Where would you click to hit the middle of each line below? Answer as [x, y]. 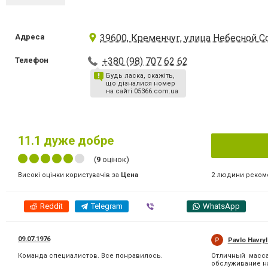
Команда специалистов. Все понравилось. [90, 256]
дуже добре [77, 141]
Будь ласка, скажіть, [141, 76]
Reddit [51, 206]
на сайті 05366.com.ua [142, 91]
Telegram [107, 206]
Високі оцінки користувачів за [69, 175]
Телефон [32, 60]
